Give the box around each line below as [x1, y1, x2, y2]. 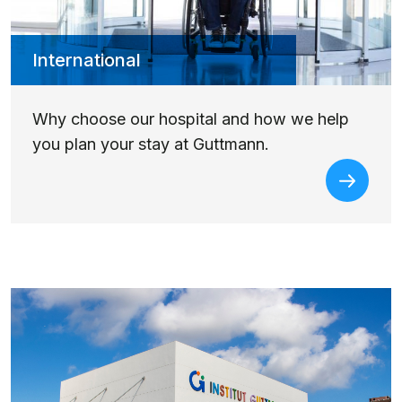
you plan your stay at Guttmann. [32, 134, 274, 153]
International [32, 48, 141, 71]
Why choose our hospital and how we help [32, 109, 349, 128]
